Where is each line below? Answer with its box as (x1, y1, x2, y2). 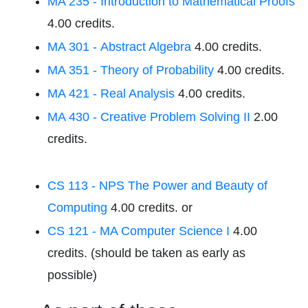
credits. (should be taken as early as (47, 246, 245, 260)
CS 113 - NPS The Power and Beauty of (47, 179, 267, 192)
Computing (47, 201, 107, 214)
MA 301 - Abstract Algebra (47, 40, 191, 54)
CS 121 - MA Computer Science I (47, 224, 230, 238)
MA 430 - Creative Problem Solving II (47, 110, 250, 124)
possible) (47, 268, 97, 282)
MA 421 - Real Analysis (47, 87, 175, 100)
